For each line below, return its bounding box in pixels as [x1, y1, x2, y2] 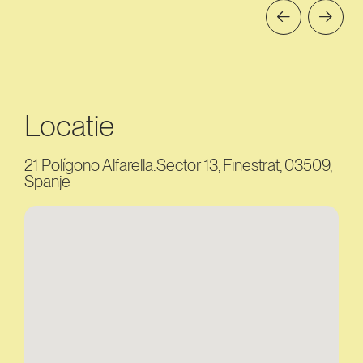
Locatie [24, 109, 114, 143]
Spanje [24, 172, 70, 191]
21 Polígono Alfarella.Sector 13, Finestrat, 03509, [24, 156, 331, 175]
